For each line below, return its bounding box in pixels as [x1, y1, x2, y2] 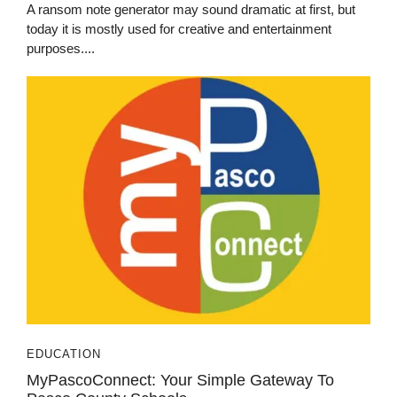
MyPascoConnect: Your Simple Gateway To [27, 371, 334, 389]
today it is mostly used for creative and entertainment [27, 21, 331, 36]
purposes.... [27, 41, 95, 56]
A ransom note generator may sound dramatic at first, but [27, 2, 355, 17]
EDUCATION [27, 347, 101, 361]
